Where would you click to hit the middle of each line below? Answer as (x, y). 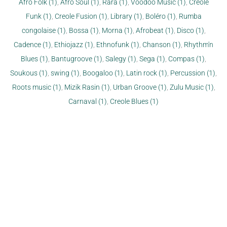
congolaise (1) (44, 30)
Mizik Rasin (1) (87, 87)
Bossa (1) (84, 30)
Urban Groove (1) (140, 87)
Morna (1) (117, 30)
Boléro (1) (160, 16)
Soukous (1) (29, 73)
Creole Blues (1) (134, 101)
